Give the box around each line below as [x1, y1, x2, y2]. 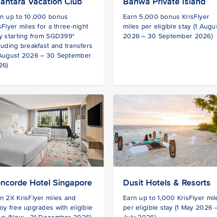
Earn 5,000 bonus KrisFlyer [123, 13, 210, 21]
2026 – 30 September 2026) [123, 32, 213, 41]
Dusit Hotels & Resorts [123, 177, 211, 188]
